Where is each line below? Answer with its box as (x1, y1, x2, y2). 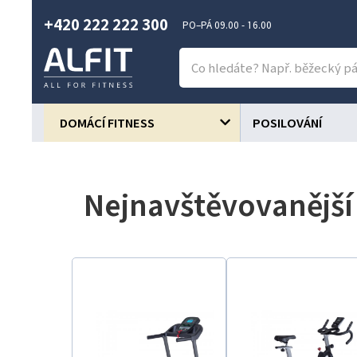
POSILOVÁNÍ (252, 116, 322, 130)
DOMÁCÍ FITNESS (60, 116, 155, 130)
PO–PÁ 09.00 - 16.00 (182, 19, 272, 31)
